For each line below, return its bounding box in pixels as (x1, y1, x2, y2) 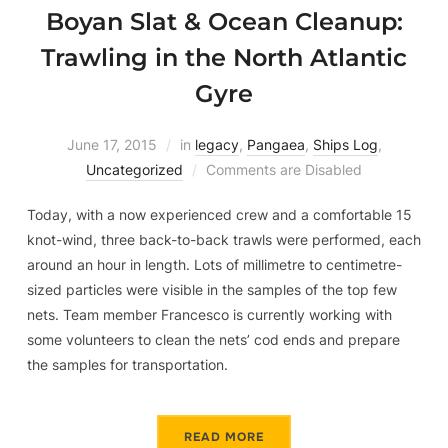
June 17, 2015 (66, 136, 157, 154)
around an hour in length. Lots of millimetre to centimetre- (26, 256, 402, 274)
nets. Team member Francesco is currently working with (26, 306, 392, 324)
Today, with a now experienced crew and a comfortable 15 (26, 206, 412, 224)
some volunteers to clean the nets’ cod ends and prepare (26, 331, 400, 349)
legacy (194, 136, 239, 154)
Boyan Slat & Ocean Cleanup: (45, 7, 403, 37)
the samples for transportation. (26, 356, 228, 374)
